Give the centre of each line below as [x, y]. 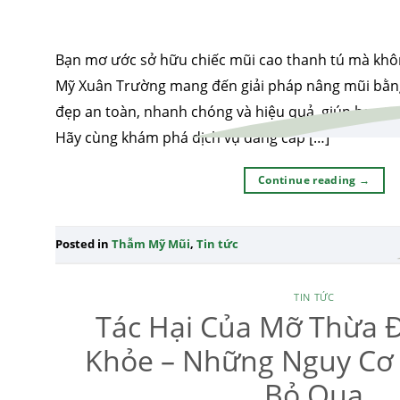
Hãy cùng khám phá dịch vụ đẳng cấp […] [192, 138]
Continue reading [309, 180]
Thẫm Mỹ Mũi [151, 244]
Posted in [83, 244]
